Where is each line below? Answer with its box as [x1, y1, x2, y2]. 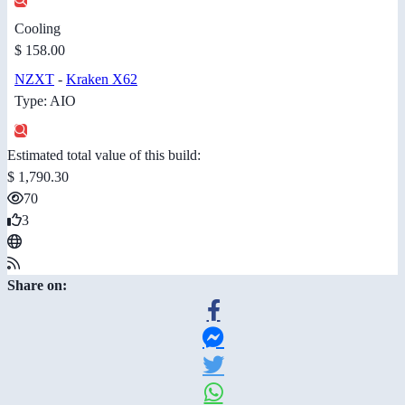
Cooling [14, 20, 61, 36]
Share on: [7, 277, 67, 293]
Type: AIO [14, 92, 76, 108]
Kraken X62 [66, 71, 137, 87]
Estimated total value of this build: [7, 146, 201, 163]
